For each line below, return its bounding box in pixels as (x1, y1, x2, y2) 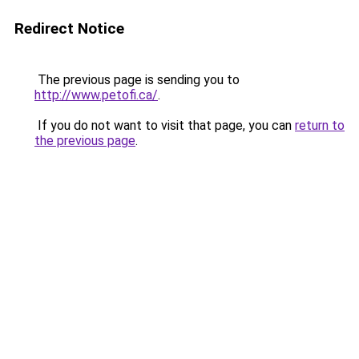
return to (295, 118, 345, 133)
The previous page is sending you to (34, 72, 240, 87)
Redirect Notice (14, 19, 124, 38)
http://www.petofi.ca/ (34, 87, 158, 103)
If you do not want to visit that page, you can (34, 118, 295, 133)
